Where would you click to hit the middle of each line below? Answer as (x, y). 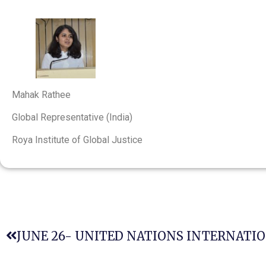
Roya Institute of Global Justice (78, 140)
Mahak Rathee (41, 94)
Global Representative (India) (73, 117)
